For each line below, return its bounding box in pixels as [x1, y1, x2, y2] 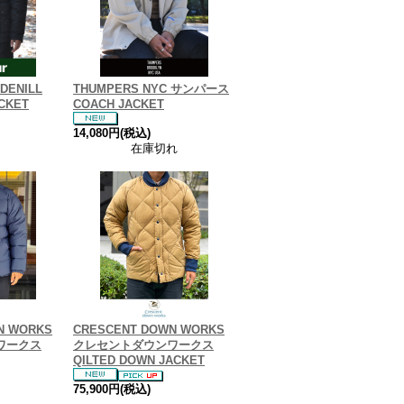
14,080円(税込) [73, 126, 151, 140]
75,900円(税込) [73, 382, 151, 396]
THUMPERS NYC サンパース [73, 82, 229, 96]
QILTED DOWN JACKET [73, 353, 205, 367]
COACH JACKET [73, 97, 164, 111]
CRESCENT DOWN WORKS [73, 323, 225, 336]
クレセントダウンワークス [73, 338, 214, 352]
